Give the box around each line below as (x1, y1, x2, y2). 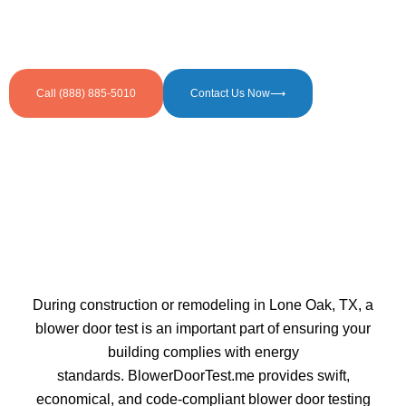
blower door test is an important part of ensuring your (35, 321, 371, 336)
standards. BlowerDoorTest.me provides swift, (56, 368, 350, 383)
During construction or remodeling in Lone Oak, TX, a (33, 297, 373, 313)
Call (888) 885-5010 (36, 87, 136, 100)
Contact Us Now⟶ (190, 87, 285, 100)
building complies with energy (107, 344, 299, 360)
